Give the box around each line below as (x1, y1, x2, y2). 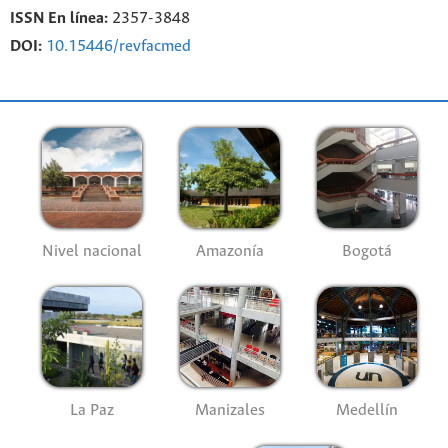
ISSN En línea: (10, 10, 108, 28)
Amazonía (195, 242, 264, 260)
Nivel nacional (42, 242, 143, 260)
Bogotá (342, 242, 393, 260)
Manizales (194, 401, 265, 419)
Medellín (336, 401, 399, 419)
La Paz (70, 401, 115, 419)
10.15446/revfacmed (46, 37, 191, 55)
